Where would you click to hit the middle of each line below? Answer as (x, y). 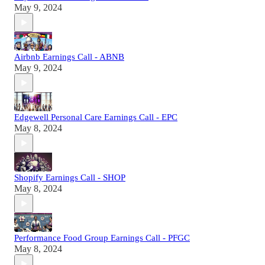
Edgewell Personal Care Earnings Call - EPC (96, 117)
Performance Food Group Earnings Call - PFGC (102, 238)
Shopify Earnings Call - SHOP (70, 178)
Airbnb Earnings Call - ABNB (69, 57)
